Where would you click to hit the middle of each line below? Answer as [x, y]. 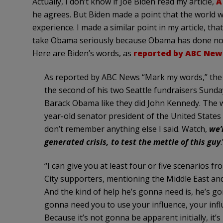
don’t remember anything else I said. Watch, [126, 129]
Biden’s [80, 53]
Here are [50, 53]
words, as [113, 53]
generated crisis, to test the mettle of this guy [132, 142]
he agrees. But [60, 14]
